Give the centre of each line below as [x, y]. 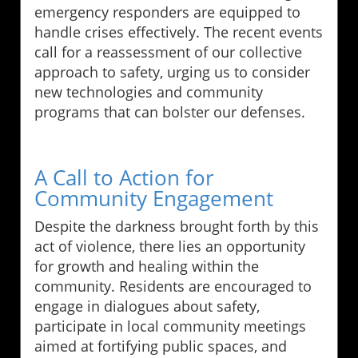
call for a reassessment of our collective [168, 52]
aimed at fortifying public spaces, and [161, 346]
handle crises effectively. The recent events [179, 32]
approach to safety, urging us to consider [172, 72]
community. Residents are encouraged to [173, 286]
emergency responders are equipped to [167, 12]
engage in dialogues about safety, [147, 306]
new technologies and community [149, 92]
